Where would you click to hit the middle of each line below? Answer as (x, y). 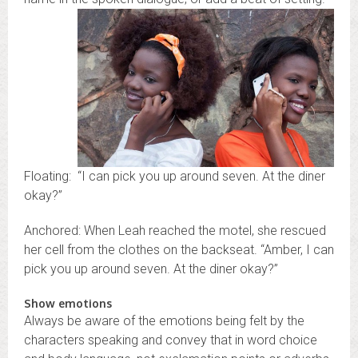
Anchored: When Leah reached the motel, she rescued (175, 231)
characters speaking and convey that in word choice (171, 340)
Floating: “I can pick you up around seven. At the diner (175, 177)
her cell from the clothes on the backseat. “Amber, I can (179, 250)
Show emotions (68, 304)
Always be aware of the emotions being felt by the (164, 321)
